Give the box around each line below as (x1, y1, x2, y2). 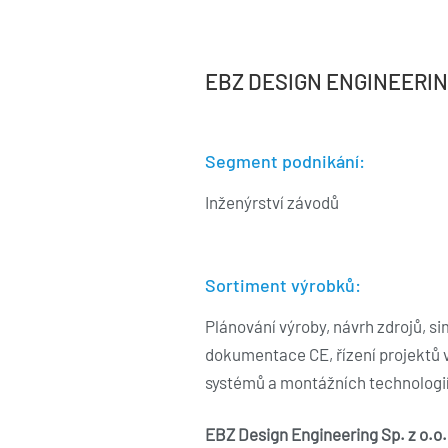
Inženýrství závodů (204, 192, 339, 212)
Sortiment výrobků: (204, 274, 361, 296)
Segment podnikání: (204, 150, 365, 172)
